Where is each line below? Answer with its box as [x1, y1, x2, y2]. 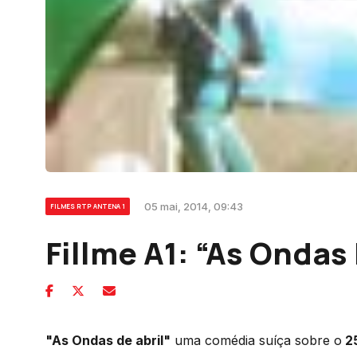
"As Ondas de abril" [45, 331, 171, 348]
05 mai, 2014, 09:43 [144, 199, 243, 213]
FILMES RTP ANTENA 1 [50, 201, 125, 210]
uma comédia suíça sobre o [171, 331, 342, 348]
